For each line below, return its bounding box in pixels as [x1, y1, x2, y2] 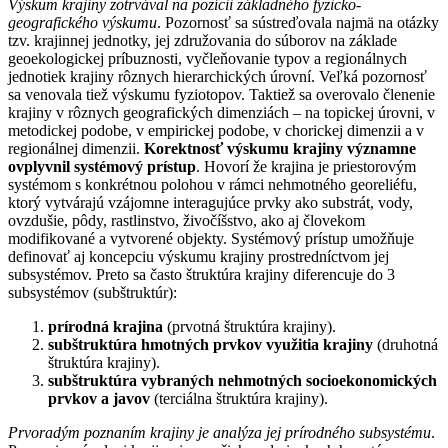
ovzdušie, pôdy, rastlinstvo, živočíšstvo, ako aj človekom [8, 212, 365, 230]
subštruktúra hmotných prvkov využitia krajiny [48, 336, 373, 354]
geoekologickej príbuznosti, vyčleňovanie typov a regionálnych [8, 50, 407, 68]
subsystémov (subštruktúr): [8, 284, 177, 302]
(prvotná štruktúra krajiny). [163, 318, 336, 336]
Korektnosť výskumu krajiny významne [144, 140, 416, 158]
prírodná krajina [48, 318, 163, 336]
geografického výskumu [8, 14, 157, 32]
